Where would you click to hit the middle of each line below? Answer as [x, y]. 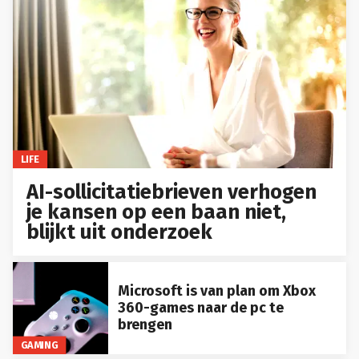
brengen [145, 325]
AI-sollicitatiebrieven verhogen [172, 192]
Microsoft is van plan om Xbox [216, 291]
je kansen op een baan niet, [157, 212]
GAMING [39, 345]
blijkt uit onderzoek [120, 232]
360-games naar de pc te [200, 308]
